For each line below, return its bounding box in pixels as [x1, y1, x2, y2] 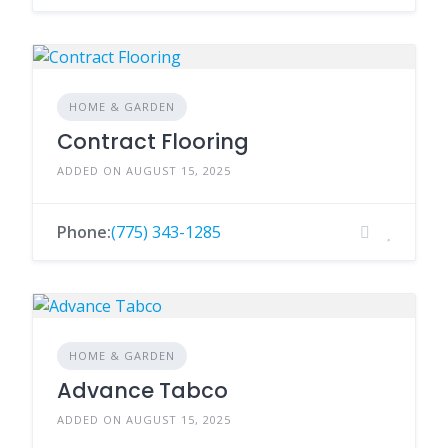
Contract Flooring [57, 127, 249, 156]
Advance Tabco [57, 376, 228, 405]
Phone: [57, 221, 111, 243]
